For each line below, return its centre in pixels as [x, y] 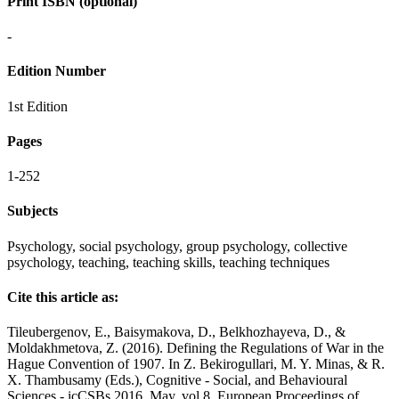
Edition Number [57, 71]
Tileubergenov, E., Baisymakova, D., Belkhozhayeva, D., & [176, 332]
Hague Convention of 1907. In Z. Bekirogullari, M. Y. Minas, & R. [196, 364]
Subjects [33, 211]
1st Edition [37, 106]
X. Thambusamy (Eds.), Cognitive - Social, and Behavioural [177, 380]
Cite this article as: [63, 297]
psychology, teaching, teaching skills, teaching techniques [168, 262]
